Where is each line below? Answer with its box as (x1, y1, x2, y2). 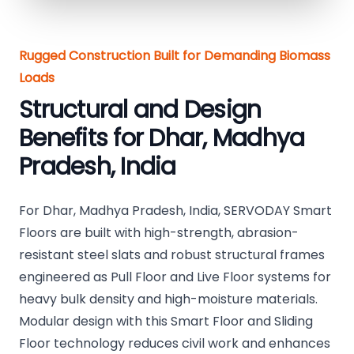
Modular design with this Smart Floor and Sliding (19, 312, 313, 331)
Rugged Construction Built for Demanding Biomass (19, 47, 330, 66)
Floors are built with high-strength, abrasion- (19, 224, 299, 243)
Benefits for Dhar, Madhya (19, 122, 305, 156)
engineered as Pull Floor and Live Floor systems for (19, 268, 331, 287)
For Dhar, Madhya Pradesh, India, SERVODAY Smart (19, 201, 332, 220)
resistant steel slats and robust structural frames (19, 246, 325, 265)
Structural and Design (19, 93, 262, 127)
